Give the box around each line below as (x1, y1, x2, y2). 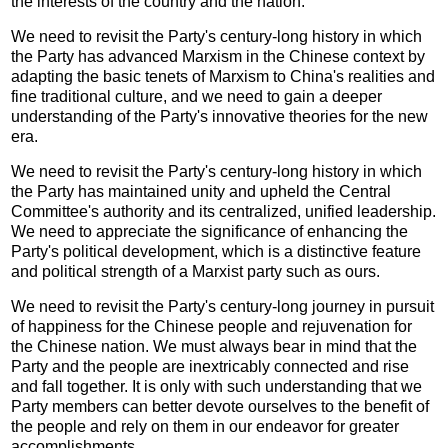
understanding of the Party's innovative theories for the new (11, 107, 429, 125)
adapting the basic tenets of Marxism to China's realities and (11, 67, 436, 85)
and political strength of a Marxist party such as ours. (11, 262, 381, 280)
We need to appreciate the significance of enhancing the (11, 222, 409, 240)
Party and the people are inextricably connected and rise (11, 357, 410, 375)
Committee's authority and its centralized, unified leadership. (11, 202, 437, 220)
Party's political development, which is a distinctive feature (11, 242, 422, 260)
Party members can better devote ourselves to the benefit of (11, 397, 430, 415)
